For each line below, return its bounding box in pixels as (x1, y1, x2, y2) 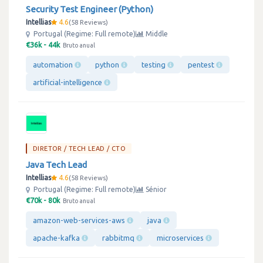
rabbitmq (102, 234, 136, 242)
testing (141, 60, 167, 69)
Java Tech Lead (26, 160, 87, 170)
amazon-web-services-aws (33, 216, 127, 224)
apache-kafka (33, 234, 82, 242)
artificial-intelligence (33, 78, 104, 86)
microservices (157, 234, 205, 242)
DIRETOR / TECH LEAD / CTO (33, 145, 126, 152)
